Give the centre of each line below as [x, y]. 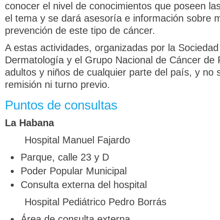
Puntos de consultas [61, 105]
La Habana [29, 123]
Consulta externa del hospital [83, 185]
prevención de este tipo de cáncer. [80, 30]
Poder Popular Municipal [73, 171]
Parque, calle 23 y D [65, 157]
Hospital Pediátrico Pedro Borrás [96, 202]
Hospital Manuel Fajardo [77, 140]
